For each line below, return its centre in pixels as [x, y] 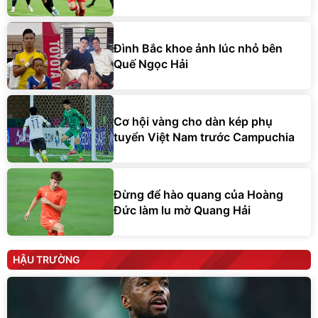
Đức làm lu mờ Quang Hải [182, 210]
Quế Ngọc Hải [151, 64]
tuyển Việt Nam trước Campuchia [204, 137]
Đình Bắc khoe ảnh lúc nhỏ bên [198, 48]
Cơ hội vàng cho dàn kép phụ [193, 121]
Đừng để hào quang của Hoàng [198, 194]
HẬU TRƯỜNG [46, 260]
